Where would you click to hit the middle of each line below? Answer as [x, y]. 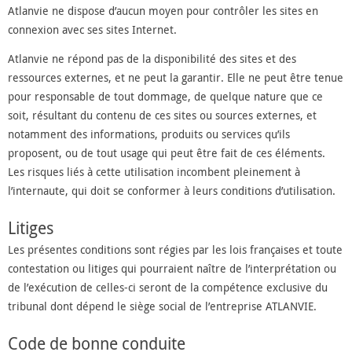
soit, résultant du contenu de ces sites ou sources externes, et [162, 115]
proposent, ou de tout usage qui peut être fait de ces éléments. [167, 152]
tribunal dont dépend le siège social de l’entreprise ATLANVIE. [162, 306]
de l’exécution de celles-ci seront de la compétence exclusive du [168, 287]
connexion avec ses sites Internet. [92, 29]
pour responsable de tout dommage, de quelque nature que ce [165, 96]
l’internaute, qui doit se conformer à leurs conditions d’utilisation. [172, 190]
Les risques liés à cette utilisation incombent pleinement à [154, 171]
